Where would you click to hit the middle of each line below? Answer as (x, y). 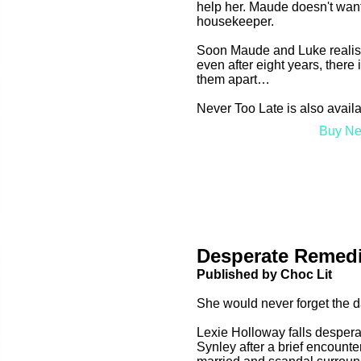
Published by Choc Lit (264, 275)
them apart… (233, 80)
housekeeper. (235, 22)
